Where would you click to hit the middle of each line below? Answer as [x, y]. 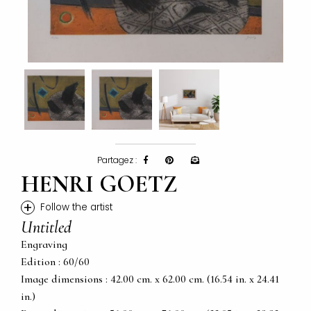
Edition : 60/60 [55, 262]
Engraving [44, 245]
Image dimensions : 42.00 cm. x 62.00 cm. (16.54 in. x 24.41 [150, 279]
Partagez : [117, 160]
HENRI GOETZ [99, 185]
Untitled [46, 228]
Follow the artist [76, 208]
